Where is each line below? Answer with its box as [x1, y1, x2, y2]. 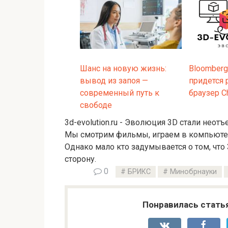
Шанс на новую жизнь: [80, 63, 166, 73]
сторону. [65, 154, 96, 164]
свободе [80, 100, 112, 110]
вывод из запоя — [80, 75, 148, 85]
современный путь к [80, 88, 159, 98]
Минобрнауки [169, 167, 217, 176]
